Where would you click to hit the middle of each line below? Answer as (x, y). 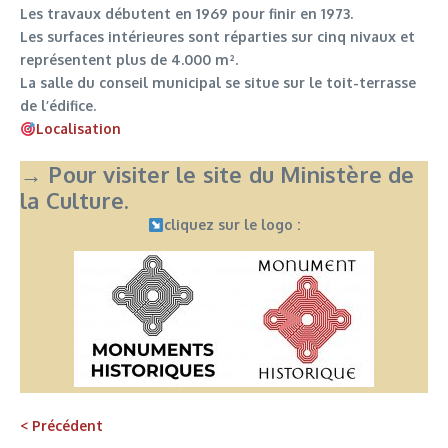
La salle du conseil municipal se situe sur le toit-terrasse (218, 83)
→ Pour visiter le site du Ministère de (217, 174)
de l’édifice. (58, 106)
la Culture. (75, 200)
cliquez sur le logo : (231, 225)
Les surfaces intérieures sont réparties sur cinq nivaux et (217, 37)
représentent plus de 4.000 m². (129, 60)
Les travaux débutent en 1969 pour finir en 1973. (186, 14)
